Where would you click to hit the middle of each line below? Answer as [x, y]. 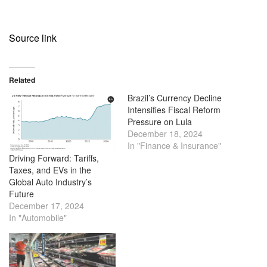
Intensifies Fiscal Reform [174, 109]
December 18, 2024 [165, 133]
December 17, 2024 [46, 205]
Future [21, 193]
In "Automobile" [38, 217]
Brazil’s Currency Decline [175, 97]
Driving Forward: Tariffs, [54, 158]
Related [22, 80]
